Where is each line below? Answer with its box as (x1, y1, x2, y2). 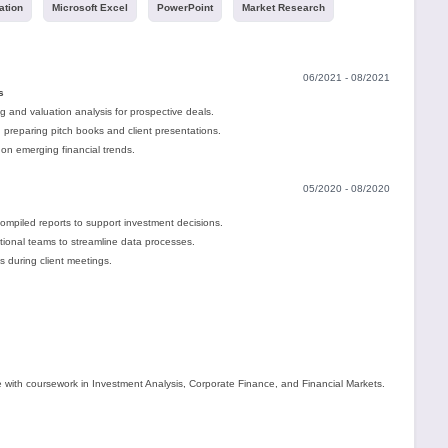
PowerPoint (156, 2, 213, 13)
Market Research (241, 2, 325, 13)
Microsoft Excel (51, 2, 128, 13)
